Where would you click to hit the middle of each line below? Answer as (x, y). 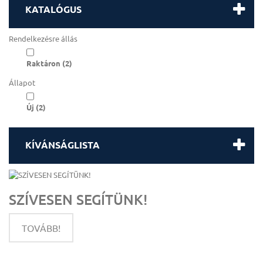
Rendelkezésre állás (43, 38)
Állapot (22, 82)
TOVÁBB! (41, 228)
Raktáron (44, 63)
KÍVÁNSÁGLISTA (63, 144)
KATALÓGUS (53, 9)
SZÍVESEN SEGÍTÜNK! (78, 200)
